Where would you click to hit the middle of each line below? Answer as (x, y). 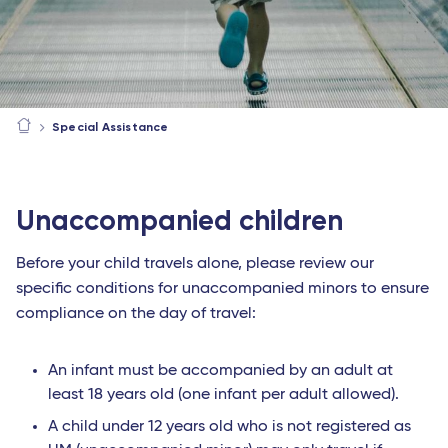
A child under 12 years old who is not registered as (229, 427)
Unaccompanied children (179, 220)
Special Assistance (110, 127)
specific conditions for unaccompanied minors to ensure (222, 289)
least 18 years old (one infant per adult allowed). (223, 395)
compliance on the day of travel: (136, 314)
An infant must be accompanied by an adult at (220, 371)
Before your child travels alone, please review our (195, 264)
